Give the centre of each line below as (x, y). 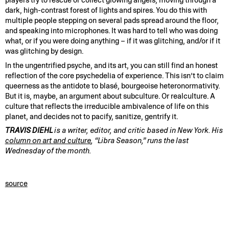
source (16, 184)
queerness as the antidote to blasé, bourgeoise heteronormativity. (112, 86)
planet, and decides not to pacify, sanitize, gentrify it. (91, 116)
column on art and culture (48, 141)
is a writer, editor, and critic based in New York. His (138, 131)
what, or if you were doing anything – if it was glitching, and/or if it (112, 41)
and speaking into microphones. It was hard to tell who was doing (111, 31)
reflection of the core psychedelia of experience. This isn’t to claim (114, 75)
